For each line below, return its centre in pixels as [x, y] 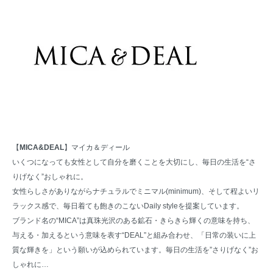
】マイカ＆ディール [97, 148]
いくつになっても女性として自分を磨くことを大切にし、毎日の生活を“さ [134, 162]
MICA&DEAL [42, 148]
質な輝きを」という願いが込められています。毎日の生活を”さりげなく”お [135, 250]
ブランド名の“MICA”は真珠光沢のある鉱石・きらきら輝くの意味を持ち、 [133, 221]
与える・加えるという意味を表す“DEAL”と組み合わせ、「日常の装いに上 [134, 236]
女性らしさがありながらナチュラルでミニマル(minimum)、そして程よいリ [136, 192]
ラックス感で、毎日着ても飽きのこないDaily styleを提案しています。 [128, 206]
